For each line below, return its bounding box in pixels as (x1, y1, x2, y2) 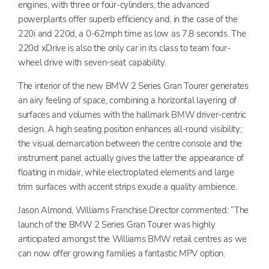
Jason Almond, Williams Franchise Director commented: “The (18, 204, 249, 216)
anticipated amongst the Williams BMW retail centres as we (18, 232, 247, 245)
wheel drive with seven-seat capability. (18, 56, 166, 68)
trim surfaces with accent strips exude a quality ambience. (18, 180, 237, 193)
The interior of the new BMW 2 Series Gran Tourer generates (18, 79, 249, 92)
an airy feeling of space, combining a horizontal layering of (18, 94, 237, 106)
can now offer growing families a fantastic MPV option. (18, 247, 225, 259)
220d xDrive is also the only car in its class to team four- (18, 41, 231, 54)
